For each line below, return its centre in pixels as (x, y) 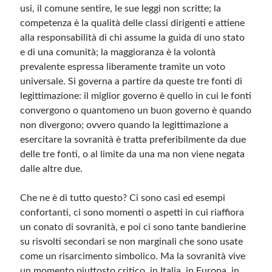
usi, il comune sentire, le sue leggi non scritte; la (121, 8)
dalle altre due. (52, 169)
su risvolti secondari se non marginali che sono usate (132, 242)
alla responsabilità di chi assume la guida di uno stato (133, 38)
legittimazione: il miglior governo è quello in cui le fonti (136, 96)
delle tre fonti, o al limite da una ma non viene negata (133, 154)
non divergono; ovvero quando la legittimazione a (124, 125)
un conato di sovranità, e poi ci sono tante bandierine (133, 227)
